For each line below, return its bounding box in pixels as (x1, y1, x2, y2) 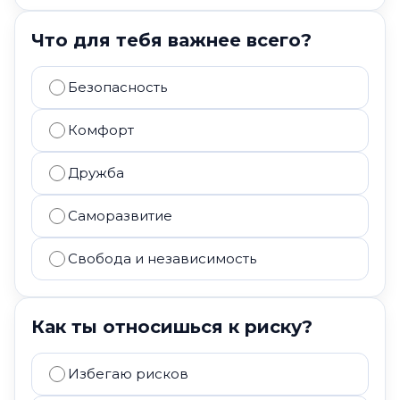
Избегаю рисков (68, 365, 188, 382)
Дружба (68, 164, 124, 181)
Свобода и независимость (68, 250, 256, 267)
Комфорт (68, 121, 134, 138)
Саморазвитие (68, 207, 172, 224)
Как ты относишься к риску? (31, 316, 312, 337)
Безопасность (68, 79, 167, 96)
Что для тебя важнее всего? (31, 29, 312, 51)
